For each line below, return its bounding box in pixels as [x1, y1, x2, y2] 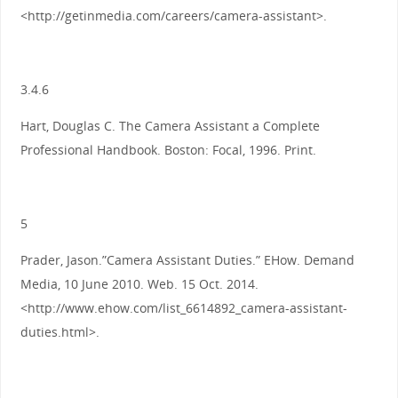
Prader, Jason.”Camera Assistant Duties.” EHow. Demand [20, 251, 354, 269]
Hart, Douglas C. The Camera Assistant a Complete [20, 117, 320, 135]
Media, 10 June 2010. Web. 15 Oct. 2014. [20, 275, 259, 293]
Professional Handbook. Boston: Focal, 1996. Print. [20, 141, 316, 159]
